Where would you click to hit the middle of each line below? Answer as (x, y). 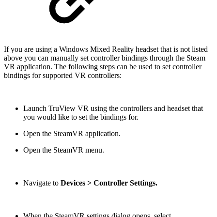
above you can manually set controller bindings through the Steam (105, 58)
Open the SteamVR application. (72, 133)
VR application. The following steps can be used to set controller (103, 66)
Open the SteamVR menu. (64, 150)
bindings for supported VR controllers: (63, 75)
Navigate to (42, 183)
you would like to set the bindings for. (81, 117)
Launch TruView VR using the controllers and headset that (113, 108)
